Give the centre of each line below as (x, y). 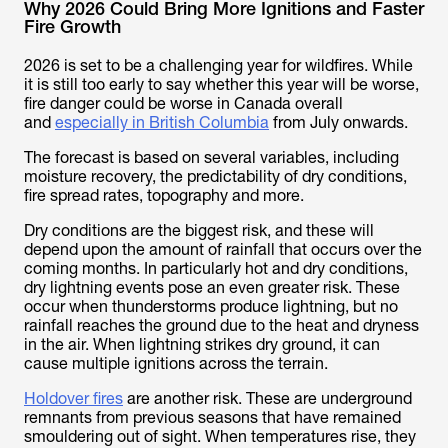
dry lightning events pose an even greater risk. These (212, 287)
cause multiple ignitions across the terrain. (176, 363)
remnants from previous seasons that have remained (212, 417)
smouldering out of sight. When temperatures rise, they (220, 436)
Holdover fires (73, 398)
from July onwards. (338, 122)
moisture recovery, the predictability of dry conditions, (215, 176)
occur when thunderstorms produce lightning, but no (211, 306)
